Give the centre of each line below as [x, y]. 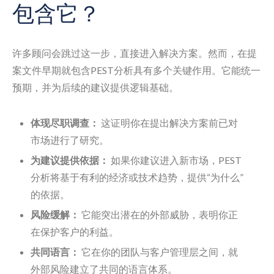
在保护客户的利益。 [75, 231]
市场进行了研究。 [70, 140]
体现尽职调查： [65, 123]
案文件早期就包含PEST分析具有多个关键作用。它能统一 [136, 70]
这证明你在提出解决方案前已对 [168, 123]
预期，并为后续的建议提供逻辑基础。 [95, 87]
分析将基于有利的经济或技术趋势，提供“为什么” [137, 177]
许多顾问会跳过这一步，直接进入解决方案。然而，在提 [135, 53]
